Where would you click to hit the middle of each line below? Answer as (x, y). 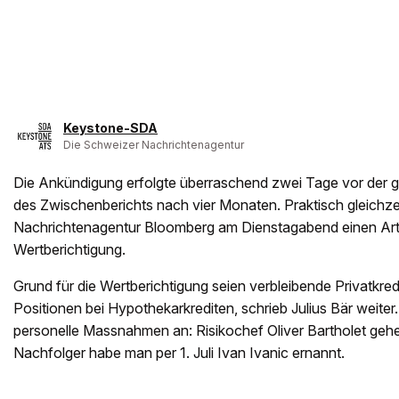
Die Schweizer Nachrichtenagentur (154, 145)
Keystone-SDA (110, 128)
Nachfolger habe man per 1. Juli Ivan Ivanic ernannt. (179, 353)
